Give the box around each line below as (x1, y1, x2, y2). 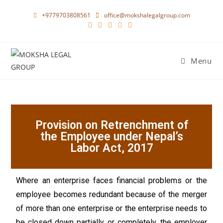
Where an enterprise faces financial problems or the (16, 176, 207, 185)
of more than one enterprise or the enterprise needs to (16, 204, 207, 213)
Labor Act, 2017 (70, 141, 153, 155)
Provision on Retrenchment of (35, 118, 188, 132)
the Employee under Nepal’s (40, 130, 183, 143)
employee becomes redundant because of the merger (16, 190, 207, 199)
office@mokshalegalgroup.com (104, 11, 190, 19)
